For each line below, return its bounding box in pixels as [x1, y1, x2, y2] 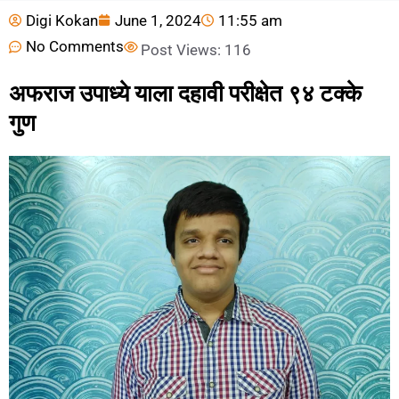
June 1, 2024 [115, 11, 201, 29]
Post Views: [141, 41, 221, 60]
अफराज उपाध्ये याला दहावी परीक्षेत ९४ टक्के [9, 80, 362, 108]
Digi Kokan [26, 11, 98, 29]
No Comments [26, 37, 124, 56]
